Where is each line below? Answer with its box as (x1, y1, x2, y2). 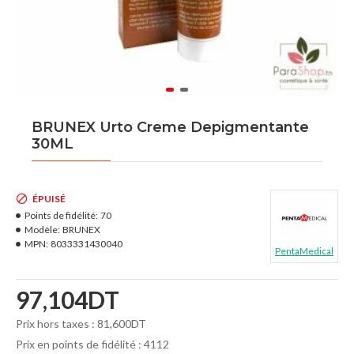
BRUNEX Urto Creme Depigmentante (32, 119, 309, 136)
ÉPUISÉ (32, 193, 66, 205)
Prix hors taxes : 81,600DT (16, 317, 146, 330)
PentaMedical (275, 245, 333, 257)
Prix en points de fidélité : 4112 (16, 337, 169, 351)
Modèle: (24, 224, 60, 235)
